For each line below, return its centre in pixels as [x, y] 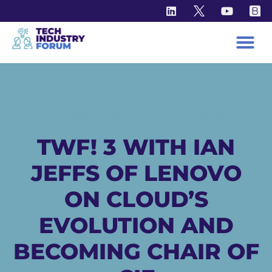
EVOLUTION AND [136, 225]
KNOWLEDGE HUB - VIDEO [136, 115]
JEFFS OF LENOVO [136, 173]
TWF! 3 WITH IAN [136, 147]
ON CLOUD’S [136, 199]
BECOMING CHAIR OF [136, 251]
